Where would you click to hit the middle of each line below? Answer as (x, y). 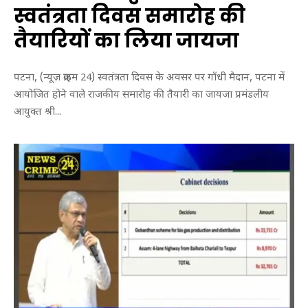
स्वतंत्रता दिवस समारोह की (130, 16)
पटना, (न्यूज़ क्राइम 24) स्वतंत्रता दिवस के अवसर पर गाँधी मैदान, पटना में (149, 78)
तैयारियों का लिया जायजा (126, 41)
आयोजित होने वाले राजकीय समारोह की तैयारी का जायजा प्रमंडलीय (141, 95)
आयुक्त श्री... (37, 112)
